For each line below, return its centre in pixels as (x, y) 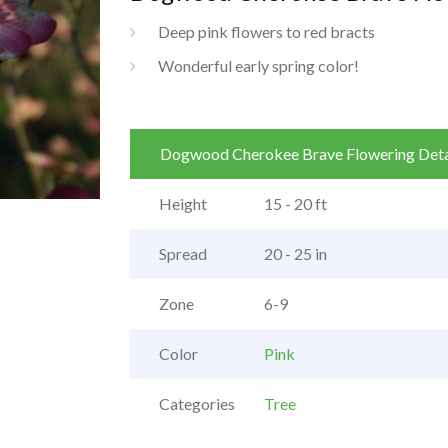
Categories (196, 404)
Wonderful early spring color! (258, 65)
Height (182, 204)
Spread (182, 254)
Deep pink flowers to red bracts (266, 31)
